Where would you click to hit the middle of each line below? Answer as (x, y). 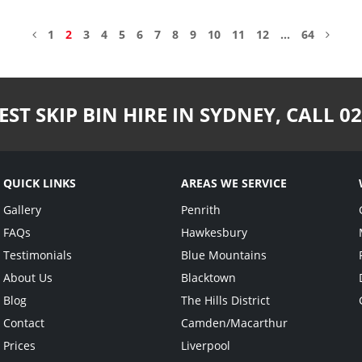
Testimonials (38, 255)
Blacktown (208, 278)
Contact (24, 323)
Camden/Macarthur (234, 323)
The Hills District (225, 300)
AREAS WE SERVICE (234, 183)
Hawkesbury (214, 232)
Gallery (22, 210)
